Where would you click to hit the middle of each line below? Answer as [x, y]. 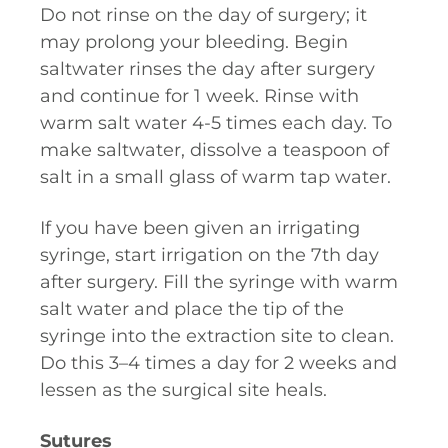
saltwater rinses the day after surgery [207, 69]
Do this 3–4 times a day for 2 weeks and [218, 363]
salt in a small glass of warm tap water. [218, 177]
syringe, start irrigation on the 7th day [209, 255]
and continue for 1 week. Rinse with [199, 96]
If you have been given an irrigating [200, 228]
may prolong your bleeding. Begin [194, 42]
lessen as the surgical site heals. [186, 390]
